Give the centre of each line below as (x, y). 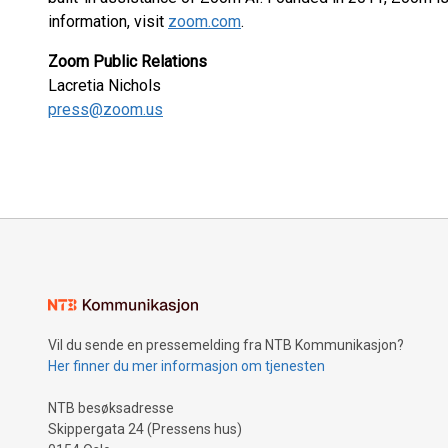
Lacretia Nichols (104, 85)
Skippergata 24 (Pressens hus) (145, 429)
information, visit (108, 21)
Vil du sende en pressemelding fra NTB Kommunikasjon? (226, 345)
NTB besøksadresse (111, 408)
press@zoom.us (105, 109)
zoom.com (204, 21)
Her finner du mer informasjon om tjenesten (186, 366)
